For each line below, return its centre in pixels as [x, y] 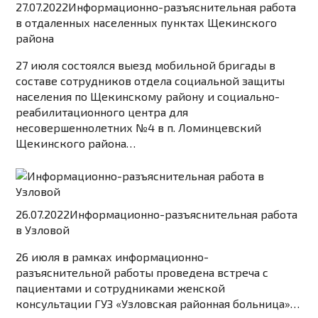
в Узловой [43, 230]
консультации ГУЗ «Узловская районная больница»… [158, 304]
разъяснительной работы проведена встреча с [142, 273]
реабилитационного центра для [102, 112]
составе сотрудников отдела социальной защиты [150, 81]
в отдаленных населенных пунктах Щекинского [147, 23]
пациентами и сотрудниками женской [121, 288]
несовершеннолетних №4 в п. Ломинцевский [139, 128]
